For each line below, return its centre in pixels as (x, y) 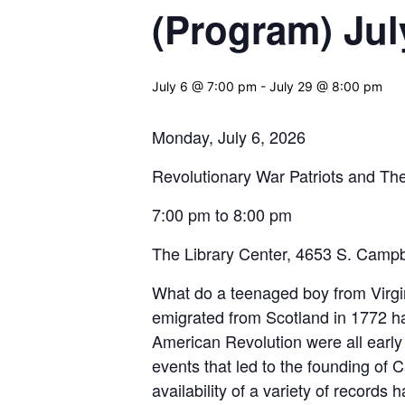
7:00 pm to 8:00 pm (222, 214)
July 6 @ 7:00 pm (204, 86)
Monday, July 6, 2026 (229, 137)
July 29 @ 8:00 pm (326, 86)
